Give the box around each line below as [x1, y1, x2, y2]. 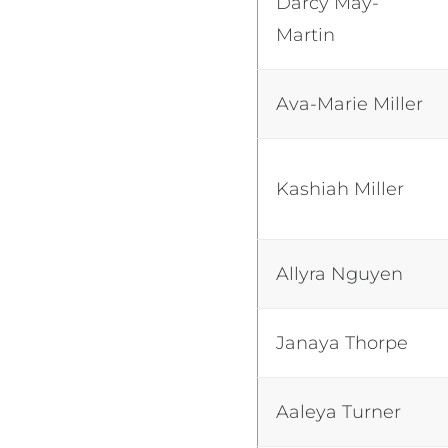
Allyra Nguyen [276, 262, 404, 285]
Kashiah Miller [276, 177, 405, 200]
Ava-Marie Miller [276, 92, 424, 115]
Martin [276, 23, 336, 46]
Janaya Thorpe [276, 331, 409, 354]
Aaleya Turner [276, 400, 402, 423]
